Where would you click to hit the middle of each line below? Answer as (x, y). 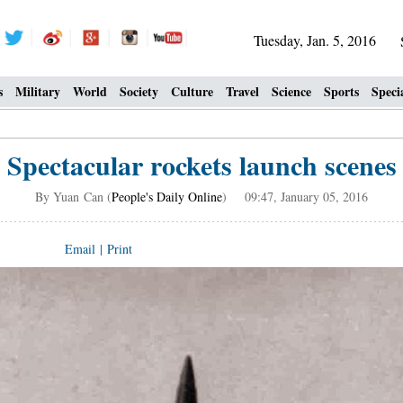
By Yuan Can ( (73, 197)
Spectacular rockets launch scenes (201, 165)
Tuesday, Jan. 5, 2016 (315, 40)
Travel (242, 91)
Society (139, 91)
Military (38, 91)
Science (291, 91)
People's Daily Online (167, 197)
